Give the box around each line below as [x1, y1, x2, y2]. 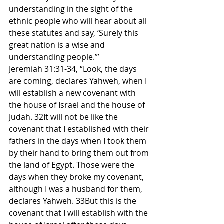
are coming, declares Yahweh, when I [9, 75, 149, 86]
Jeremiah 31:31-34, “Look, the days [9, 63, 139, 74]
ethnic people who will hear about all [9, 15, 149, 26]
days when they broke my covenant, [9, 171, 146, 182]
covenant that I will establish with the [9, 207, 150, 218]
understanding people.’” [9, 51, 99, 62]
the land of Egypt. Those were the [9, 159, 136, 170]
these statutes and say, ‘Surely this [9, 27, 140, 38]
